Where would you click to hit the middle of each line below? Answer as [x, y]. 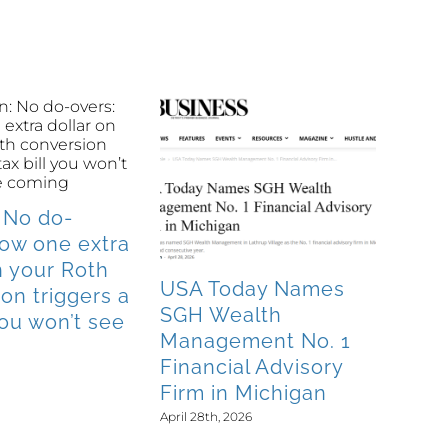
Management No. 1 [255, 340]
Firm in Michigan [243, 392]
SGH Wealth [221, 314]
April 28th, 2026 [206, 417]
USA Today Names [252, 288]
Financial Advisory [251, 366]
